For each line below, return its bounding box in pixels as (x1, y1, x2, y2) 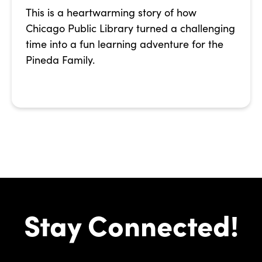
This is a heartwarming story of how (26, 5, 196, 20)
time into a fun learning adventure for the (26, 37, 223, 51)
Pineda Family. (26, 53, 95, 67)
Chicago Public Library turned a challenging (26, 21, 235, 36)
